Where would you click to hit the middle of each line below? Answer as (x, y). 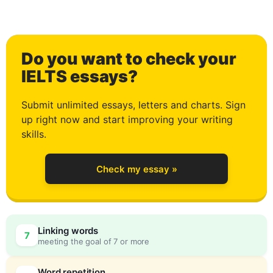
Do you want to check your (129, 59)
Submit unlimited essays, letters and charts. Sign (133, 105)
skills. (34, 134)
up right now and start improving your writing (127, 119)
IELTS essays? (80, 76)
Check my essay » (136, 169)
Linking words (68, 230)
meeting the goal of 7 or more (94, 241)
